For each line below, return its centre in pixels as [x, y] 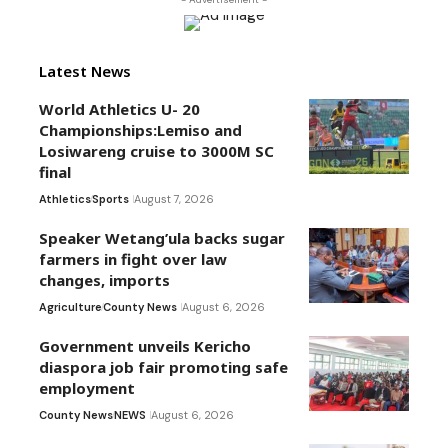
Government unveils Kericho [145, 346]
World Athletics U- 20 [119, 109]
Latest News [85, 71]
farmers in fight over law [133, 259]
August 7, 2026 [174, 199]
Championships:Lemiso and [140, 130]
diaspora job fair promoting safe [163, 367]
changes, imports [104, 280]
